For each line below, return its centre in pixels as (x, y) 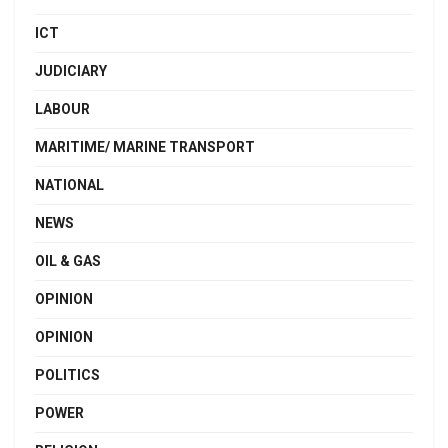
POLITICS (67, 374)
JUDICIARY (71, 70)
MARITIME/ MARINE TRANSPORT (145, 146)
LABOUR (62, 108)
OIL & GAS (68, 260)
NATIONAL (69, 184)
